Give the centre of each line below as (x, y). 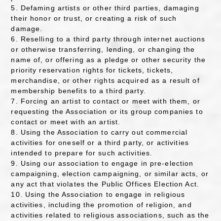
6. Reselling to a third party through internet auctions (108, 39)
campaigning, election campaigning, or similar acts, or (110, 173)
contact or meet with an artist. (66, 122)
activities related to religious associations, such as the (110, 215)
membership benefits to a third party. (78, 91)
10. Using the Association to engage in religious (98, 194)
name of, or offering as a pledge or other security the (108, 59)
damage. (27, 28)
